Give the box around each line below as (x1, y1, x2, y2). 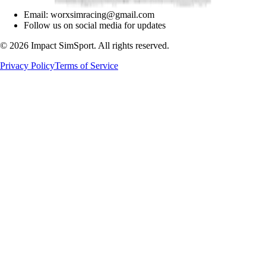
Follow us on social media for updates (24, 20, 166, 31)
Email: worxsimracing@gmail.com (24, 9, 154, 20)
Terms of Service (55, 61, 118, 71)
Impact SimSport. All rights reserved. (28, 40, 169, 51)
